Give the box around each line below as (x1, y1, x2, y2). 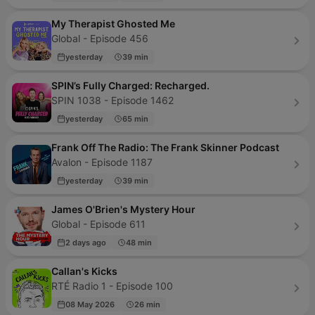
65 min (122, 113, 148, 124)
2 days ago (65, 237, 106, 247)
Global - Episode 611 (51, 218, 146, 230)
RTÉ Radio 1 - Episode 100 (51, 280, 173, 292)
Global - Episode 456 (51, 32, 148, 44)
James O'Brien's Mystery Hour (51, 203, 195, 215)
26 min (134, 299, 160, 309)
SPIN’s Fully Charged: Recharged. (51, 79, 210, 91)
